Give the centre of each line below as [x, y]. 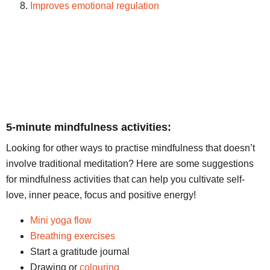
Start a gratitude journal [80, 252]
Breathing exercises [73, 236]
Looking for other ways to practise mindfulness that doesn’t [130, 148]
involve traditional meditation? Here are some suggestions [130, 164]
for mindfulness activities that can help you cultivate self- [125, 180]
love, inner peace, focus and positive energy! [101, 195]
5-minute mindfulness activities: [89, 127]
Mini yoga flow [61, 221]
